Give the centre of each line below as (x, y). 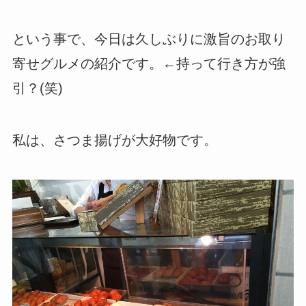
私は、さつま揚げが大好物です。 (114, 140)
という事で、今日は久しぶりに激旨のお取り (149, 39)
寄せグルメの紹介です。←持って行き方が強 (149, 63)
